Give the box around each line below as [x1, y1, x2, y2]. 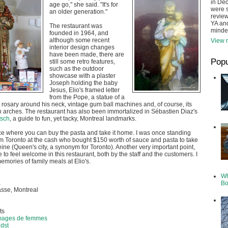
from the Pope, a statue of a [49, 94, 125, 101]
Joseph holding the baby [49, 79, 118, 87]
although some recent [49, 37, 109, 44]
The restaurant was [49, 22, 102, 30]
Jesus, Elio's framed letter [49, 87, 120, 94]
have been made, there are [49, 51, 124, 58]
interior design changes [49, 44, 115, 51]
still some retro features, [49, 58, 115, 65]
